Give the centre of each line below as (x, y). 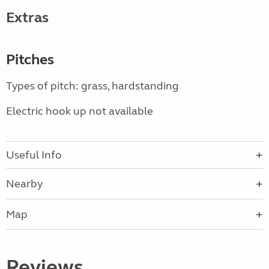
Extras (27, 18)
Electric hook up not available (80, 111)
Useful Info (34, 155)
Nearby (24, 184)
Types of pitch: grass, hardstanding (92, 86)
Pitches (30, 60)
